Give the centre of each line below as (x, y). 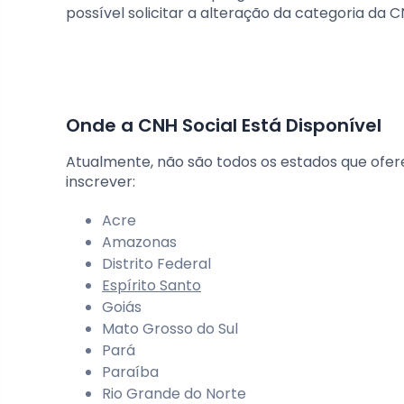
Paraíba (130, 372)
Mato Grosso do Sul (170, 329)
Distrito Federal (156, 264)
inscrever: (101, 182)
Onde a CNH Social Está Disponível (224, 126)
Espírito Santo (151, 286)
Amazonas (139, 243)
